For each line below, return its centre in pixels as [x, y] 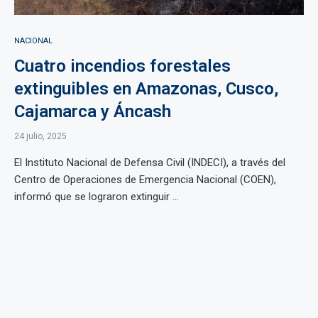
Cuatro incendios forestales [122, 66]
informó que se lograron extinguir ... [97, 197]
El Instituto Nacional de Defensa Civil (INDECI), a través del [150, 163]
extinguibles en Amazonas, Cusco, [146, 89]
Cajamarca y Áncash [93, 111]
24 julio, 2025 [40, 136]
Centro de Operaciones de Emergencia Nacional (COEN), [145, 180]
